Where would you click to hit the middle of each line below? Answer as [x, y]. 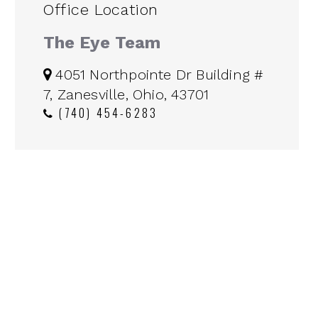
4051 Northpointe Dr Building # [158, 75]
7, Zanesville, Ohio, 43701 [126, 95]
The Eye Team [102, 43]
